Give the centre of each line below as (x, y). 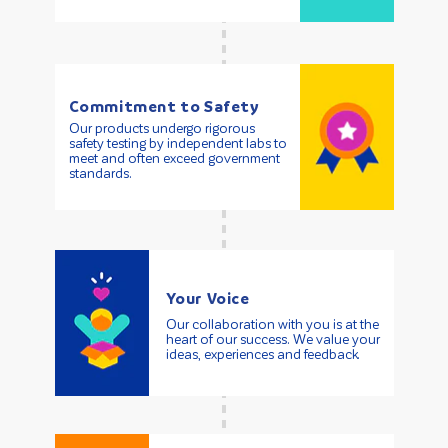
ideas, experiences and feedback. (262, 354)
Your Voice (207, 298)
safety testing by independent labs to (177, 144)
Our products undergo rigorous (161, 129)
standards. (100, 174)
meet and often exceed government (174, 159)
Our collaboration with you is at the (272, 324)
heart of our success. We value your (272, 339)
